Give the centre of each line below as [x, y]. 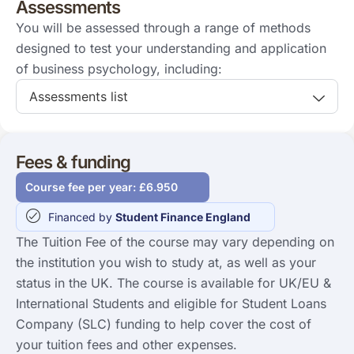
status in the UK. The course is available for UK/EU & [173, 282]
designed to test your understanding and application [171, 48]
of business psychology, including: [119, 68]
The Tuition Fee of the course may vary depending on [175, 241]
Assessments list [79, 96]
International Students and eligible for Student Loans [171, 303]
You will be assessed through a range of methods [163, 27]
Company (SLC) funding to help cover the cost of [164, 324]
